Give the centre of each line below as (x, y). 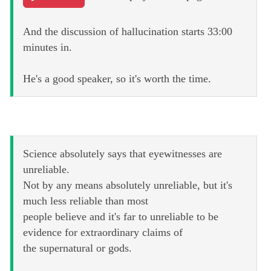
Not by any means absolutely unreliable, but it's (128, 185)
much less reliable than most (86, 201)
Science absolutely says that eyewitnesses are (122, 154)
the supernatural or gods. (77, 248)
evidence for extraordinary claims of (103, 233)
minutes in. (47, 47)
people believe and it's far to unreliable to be (121, 217)
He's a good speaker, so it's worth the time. (117, 79)
